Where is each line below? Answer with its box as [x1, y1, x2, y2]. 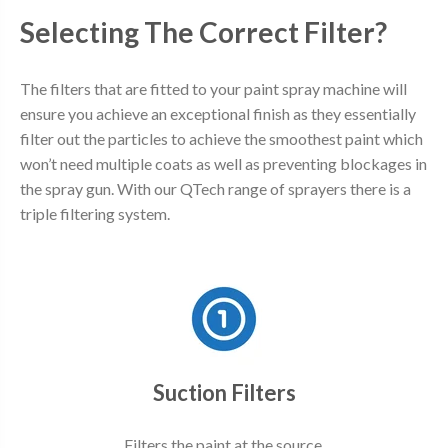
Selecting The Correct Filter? [20, 14, 387, 49]
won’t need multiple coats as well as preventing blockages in [20, 154, 427, 174]
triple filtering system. [20, 204, 170, 224]
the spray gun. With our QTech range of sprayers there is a [20, 179, 411, 199]
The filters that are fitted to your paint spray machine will [20, 79, 407, 99]
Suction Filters [152, 378, 296, 406]
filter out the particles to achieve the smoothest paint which [20, 129, 423, 149]
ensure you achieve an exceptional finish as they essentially [20, 104, 416, 124]
